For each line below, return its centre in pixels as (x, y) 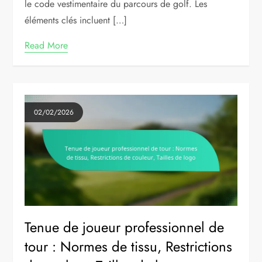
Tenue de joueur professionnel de (125, 227)
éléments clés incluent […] (76, 20)
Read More (46, 45)
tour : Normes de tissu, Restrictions (129, 247)
